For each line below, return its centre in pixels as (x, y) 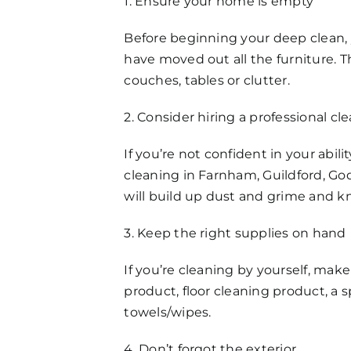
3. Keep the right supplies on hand (235, 233)
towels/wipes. (168, 312)
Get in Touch (60, 58)
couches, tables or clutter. (207, 80)
